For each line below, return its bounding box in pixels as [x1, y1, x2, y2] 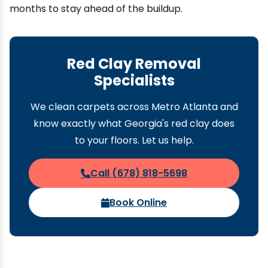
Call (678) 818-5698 [90, 166, 187, 180]
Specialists [93, 71, 175, 90]
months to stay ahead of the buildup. [10, 2, 182, 16]
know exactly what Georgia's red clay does [33, 117, 234, 130]
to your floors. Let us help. [74, 133, 194, 147]
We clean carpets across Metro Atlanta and [30, 100, 238, 114]
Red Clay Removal [67, 54, 201, 74]
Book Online [109, 196, 167, 209]
